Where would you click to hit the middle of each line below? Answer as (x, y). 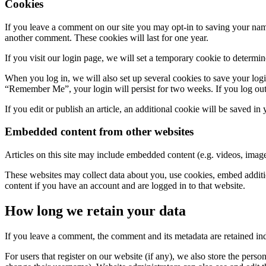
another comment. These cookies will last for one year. (107, 37)
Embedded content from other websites (99, 132)
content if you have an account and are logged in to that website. (125, 186)
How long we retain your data (95, 210)
